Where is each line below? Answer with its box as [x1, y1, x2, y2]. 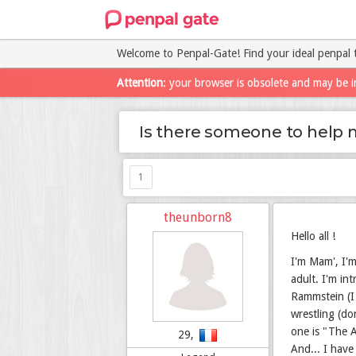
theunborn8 [164, 210, 232, 225]
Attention [117, 76, 163, 89]
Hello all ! [291, 230, 335, 242]
